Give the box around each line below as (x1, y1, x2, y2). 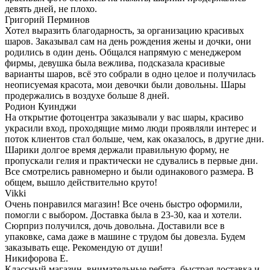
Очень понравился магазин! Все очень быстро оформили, (5, 198, 242, 209)
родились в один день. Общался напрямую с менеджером (5, 46, 241, 57)
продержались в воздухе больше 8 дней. (5, 90, 169, 101)
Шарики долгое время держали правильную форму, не (5, 144, 229, 155)
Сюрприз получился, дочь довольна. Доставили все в (5, 220, 225, 231)
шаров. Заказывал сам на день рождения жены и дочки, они (5, 36, 251, 46)
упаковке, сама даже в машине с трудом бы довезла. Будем (5, 231, 245, 242)
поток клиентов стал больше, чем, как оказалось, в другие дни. (5, 133, 264, 144)
